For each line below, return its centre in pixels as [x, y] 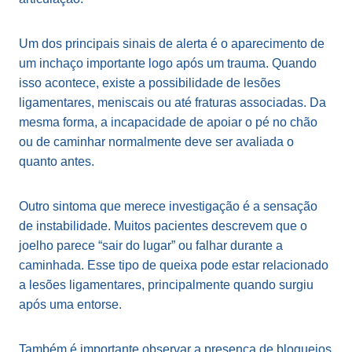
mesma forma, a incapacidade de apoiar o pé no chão [168, 122]
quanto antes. [57, 161]
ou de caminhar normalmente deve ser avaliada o [156, 141]
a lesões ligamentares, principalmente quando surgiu [166, 284]
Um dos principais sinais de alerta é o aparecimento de [172, 43]
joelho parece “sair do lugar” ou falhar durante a [151, 245]
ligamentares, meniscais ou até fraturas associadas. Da [172, 102]
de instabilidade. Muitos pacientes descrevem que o [163, 225]
